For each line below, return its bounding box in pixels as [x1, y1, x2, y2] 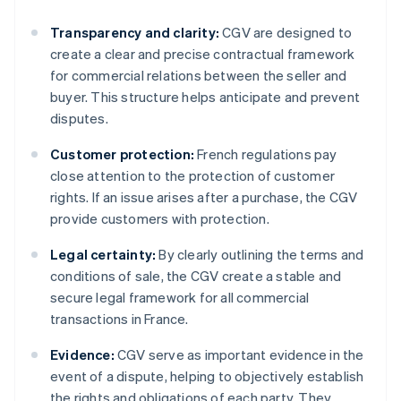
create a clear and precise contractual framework [50, 45, 355, 64]
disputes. [50, 109, 108, 128]
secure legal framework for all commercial [50, 288, 310, 307]
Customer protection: [50, 145, 194, 164]
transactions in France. [50, 310, 189, 328]
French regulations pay [194, 145, 337, 164]
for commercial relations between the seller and [50, 66, 347, 85]
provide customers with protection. [50, 209, 269, 228]
